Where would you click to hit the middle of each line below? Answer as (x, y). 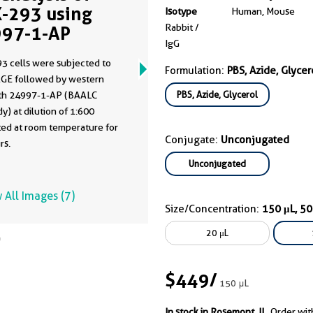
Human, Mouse (263, 11)
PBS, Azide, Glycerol (217, 94)
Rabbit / (182, 27)
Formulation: (196, 71)
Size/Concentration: (213, 209)
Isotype (181, 11)
